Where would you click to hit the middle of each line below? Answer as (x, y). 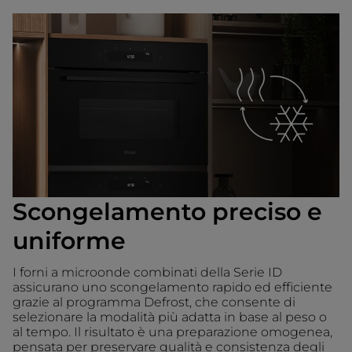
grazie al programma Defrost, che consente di (154, 302)
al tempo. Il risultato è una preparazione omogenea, (172, 332)
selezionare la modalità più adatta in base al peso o (170, 317)
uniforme (69, 241)
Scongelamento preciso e (167, 212)
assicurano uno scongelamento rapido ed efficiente (172, 288)
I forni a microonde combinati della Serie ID (147, 273)
